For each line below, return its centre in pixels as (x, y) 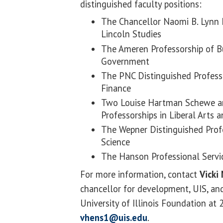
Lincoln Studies (131, 34)
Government (125, 61)
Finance (116, 88)
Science (115, 142)
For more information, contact (140, 174)
